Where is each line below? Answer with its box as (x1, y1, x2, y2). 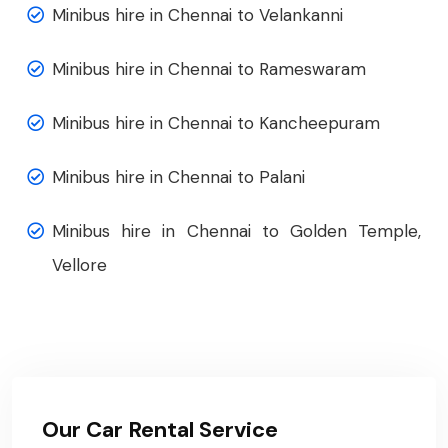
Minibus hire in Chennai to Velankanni (52, 4, 343, 27)
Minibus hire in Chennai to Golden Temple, (52, 220, 421, 243)
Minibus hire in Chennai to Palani (52, 166, 305, 189)
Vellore (52, 254, 107, 277)
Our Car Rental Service (42, 415, 278, 445)
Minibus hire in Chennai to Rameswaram (52, 58, 366, 81)
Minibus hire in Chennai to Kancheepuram (52, 112, 380, 135)
